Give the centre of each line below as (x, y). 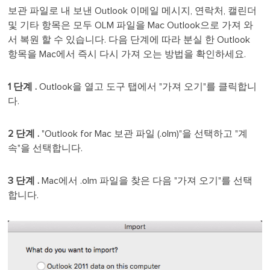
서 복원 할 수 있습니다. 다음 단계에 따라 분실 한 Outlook (129, 40)
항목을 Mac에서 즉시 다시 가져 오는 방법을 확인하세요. (127, 55)
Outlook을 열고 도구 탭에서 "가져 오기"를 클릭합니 (148, 87)
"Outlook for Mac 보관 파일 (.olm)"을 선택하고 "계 (144, 134)
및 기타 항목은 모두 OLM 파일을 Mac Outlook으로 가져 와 (131, 26)
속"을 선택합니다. (46, 149)
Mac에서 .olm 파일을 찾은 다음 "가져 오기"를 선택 (147, 181)
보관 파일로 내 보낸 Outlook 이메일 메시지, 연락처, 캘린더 (133, 11)
